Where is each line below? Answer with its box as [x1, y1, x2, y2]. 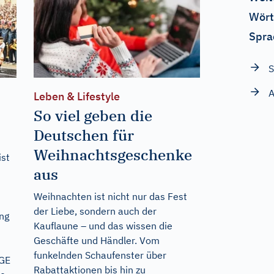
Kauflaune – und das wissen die [33, 220, 172, 232]
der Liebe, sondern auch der [33, 205, 157, 218]
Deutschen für [33, 125, 134, 146]
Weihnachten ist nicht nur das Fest [33, 190, 187, 203]
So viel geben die [33, 106, 152, 126]
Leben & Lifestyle [33, 89, 120, 104]
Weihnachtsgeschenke [33, 145, 192, 165]
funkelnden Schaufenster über [33, 249, 166, 262]
